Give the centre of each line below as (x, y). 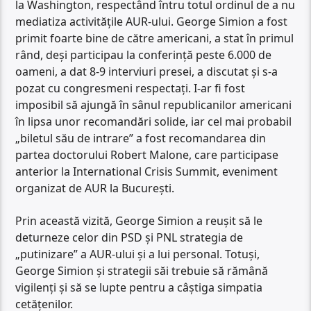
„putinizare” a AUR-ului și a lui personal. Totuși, (138, 254)
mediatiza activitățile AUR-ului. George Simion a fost (152, 22)
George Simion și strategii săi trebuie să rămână (142, 270)
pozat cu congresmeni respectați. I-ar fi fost (131, 89)
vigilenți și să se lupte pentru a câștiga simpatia (139, 287)
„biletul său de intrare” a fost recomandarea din (141, 138)
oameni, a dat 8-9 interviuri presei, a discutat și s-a (147, 72)
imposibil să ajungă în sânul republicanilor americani (154, 105)
